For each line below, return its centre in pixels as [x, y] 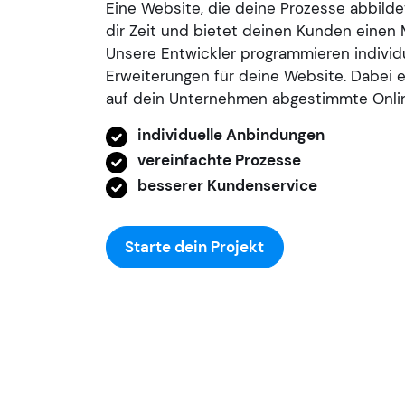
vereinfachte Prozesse [219, 160]
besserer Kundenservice [227, 186]
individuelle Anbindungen [231, 135]
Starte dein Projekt [195, 247]
